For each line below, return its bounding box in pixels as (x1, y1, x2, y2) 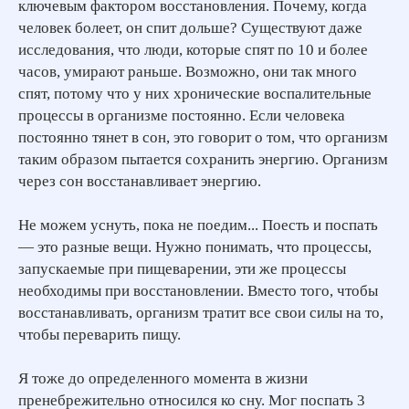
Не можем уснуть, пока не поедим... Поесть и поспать (18, 216, 378, 235)
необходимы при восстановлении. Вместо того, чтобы (18, 282, 378, 300)
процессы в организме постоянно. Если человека (18, 107, 345, 125)
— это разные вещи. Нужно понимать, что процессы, (18, 238, 372, 257)
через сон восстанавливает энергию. (18, 173, 261, 191)
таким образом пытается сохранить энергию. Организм (18, 151, 388, 169)
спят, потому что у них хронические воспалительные (18, 85, 372, 103)
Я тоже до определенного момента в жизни (18, 370, 308, 388)
